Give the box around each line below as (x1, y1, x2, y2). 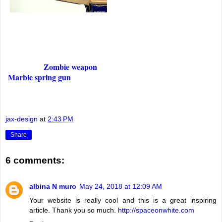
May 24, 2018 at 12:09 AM (79, 182, 162, 190)
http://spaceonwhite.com (118, 206, 194, 214)
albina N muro (29, 182, 76, 190)
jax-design (5, 114, 38, 123)
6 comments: (5, 155, 64, 166)
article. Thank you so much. (29, 206, 118, 214)
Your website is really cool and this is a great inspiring (29, 196, 217, 204)
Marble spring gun (8, 71, 71, 83)
